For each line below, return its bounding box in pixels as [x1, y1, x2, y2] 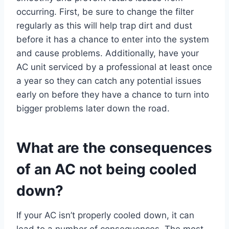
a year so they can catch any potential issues [16, 76, 201, 86]
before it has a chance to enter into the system [16, 34, 209, 45]
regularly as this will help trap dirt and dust [16, 20, 192, 31]
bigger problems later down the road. [16, 103, 170, 114]
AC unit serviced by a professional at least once [16, 62, 212, 73]
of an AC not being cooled [16, 161, 197, 178]
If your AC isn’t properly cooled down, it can [16, 210, 194, 221]
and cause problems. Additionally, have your [16, 48, 199, 59]
